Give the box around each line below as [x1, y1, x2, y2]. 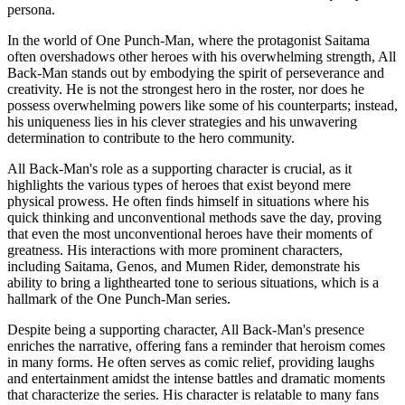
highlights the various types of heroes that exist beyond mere [7, 176, 351, 193]
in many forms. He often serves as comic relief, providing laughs [7, 353, 374, 370]
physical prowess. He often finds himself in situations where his [7, 193, 369, 209]
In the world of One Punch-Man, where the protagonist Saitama [7, 32, 370, 48]
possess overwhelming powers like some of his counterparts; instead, [7, 97, 398, 113]
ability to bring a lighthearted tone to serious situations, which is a [7, 274, 379, 290]
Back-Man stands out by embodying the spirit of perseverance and [7, 64, 384, 80]
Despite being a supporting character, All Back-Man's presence [7, 321, 364, 337]
